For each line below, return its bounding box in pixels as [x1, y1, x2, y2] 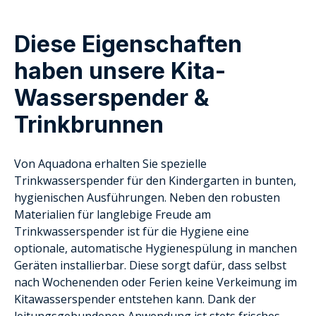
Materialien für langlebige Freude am [14, 206, 211, 222]
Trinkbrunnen [14, 110, 164, 138]
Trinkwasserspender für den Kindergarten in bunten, [14, 172, 296, 188]
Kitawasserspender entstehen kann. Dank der [14, 291, 256, 307]
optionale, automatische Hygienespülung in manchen [14, 240, 297, 256]
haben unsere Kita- [14, 56, 226, 85]
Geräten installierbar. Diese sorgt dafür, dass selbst [14, 257, 286, 273]
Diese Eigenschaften [14, 30, 242, 58]
